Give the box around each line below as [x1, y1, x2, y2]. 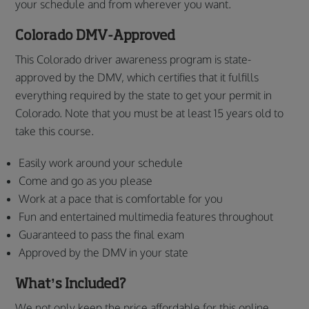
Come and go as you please [19, 174, 153, 188]
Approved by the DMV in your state [19, 246, 189, 259]
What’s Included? [15, 275, 127, 292]
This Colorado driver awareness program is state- [15, 52, 252, 66]
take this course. [15, 124, 94, 138]
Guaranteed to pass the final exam [19, 228, 185, 241]
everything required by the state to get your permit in [15, 88, 272, 102]
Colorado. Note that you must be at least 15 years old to [15, 106, 284, 120]
